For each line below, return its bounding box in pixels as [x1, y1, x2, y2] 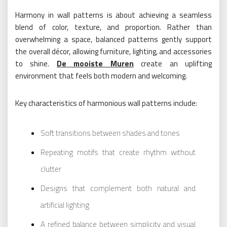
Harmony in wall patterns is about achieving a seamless [15, 9, 212, 21]
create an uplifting [133, 57, 212, 69]
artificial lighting [41, 199, 89, 211]
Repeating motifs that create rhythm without [41, 146, 196, 158]
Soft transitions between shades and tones [41, 127, 180, 139]
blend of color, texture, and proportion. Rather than [15, 21, 212, 33]
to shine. [15, 57, 50, 69]
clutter [41, 163, 61, 175]
